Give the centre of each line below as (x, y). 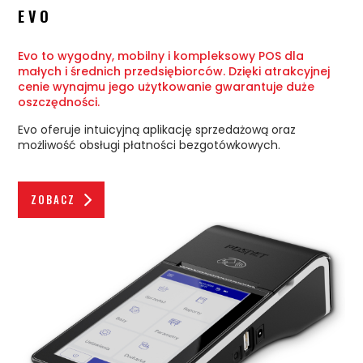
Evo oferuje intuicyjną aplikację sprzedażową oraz (157, 129)
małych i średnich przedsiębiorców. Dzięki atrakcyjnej (174, 71)
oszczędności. (59, 102)
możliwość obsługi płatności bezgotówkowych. (149, 145)
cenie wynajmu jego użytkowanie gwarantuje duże (167, 86)
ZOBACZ (53, 199)
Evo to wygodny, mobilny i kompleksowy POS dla (161, 56)
